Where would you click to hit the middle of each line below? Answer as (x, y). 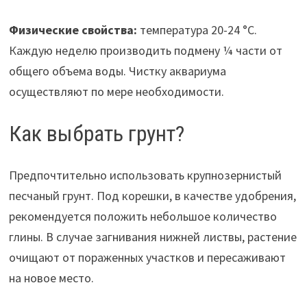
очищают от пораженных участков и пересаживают (147, 257)
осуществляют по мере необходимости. (116, 92)
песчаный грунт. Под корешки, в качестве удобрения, (152, 195)
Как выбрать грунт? (96, 134)
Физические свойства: (73, 30)
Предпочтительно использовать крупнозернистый (145, 175)
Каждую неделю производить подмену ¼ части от (145, 51)
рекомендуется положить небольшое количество (143, 216)
